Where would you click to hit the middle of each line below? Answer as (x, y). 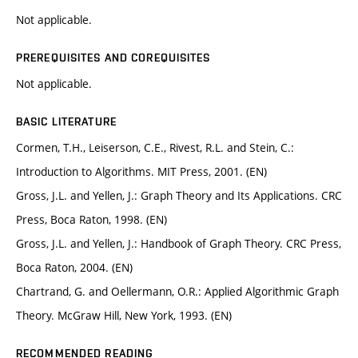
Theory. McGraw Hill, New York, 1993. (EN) (124, 316)
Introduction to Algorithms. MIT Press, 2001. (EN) (141, 172)
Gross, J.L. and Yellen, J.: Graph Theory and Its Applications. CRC (179, 196)
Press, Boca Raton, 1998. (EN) (91, 220)
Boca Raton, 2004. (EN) (74, 268)
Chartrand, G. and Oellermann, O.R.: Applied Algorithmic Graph (177, 292)
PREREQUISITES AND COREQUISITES (113, 58)
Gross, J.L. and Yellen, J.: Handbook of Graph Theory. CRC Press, (179, 244)
